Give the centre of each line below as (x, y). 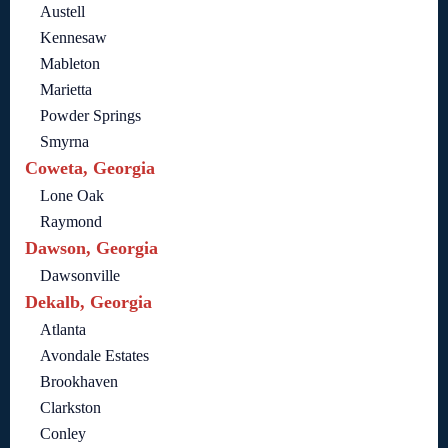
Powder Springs (90, 115)
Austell (62, 11)
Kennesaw (73, 37)
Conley (63, 433)
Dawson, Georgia (91, 247)
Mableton (70, 63)
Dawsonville (80, 275)
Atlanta (63, 329)
